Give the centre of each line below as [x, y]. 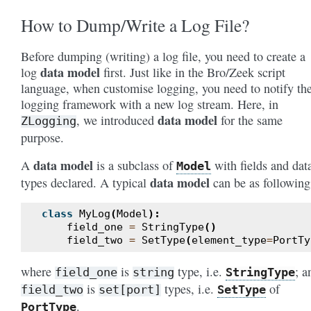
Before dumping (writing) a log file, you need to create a [163, 56]
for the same [250, 120]
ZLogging [49, 121]
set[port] [130, 289]
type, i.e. [200, 271]
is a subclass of [135, 165]
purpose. [42, 137]
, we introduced [117, 120]
